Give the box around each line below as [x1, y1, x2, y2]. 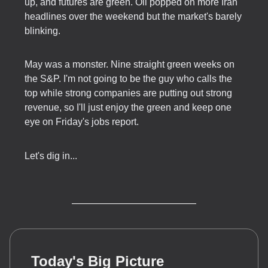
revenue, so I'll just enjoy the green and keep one [25, 102, 232, 112]
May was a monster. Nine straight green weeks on [25, 59, 234, 69]
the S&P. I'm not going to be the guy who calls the [25, 73, 232, 84]
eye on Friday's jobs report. [25, 116, 139, 127]
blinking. [25, 25, 60, 36]
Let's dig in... [25, 150, 77, 161]
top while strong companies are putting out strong [25, 87, 232, 98]
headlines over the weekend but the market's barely [25, 11, 242, 22]
